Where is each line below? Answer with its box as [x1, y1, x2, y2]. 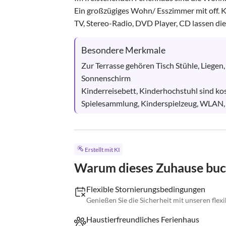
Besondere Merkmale [81, 44, 165, 55]
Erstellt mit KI [84, 146, 120, 154]
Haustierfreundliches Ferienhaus [86, 214, 199, 224]
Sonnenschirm [81, 73, 131, 83]
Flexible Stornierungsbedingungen [86, 184, 205, 194]
